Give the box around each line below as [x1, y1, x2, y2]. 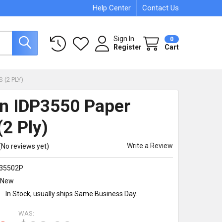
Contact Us [142, 3, 179, 12]
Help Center [93, 3, 131, 12]
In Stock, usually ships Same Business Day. [5, 189, 138, 198]
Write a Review [127, 141, 173, 150]
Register [113, 43, 142, 51]
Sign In [113, 34, 135, 43]
